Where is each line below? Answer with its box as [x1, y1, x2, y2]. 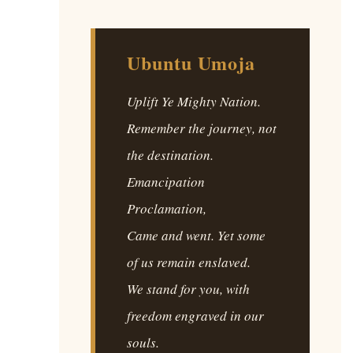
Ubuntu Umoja [127, 49, 255, 77]
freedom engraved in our [127, 307, 264, 325]
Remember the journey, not [127, 119, 277, 138]
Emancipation [127, 173, 205, 191]
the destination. [127, 146, 214, 165]
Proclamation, [127, 199, 206, 218]
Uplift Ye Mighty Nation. [127, 92, 261, 111]
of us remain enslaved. [127, 253, 251, 272]
